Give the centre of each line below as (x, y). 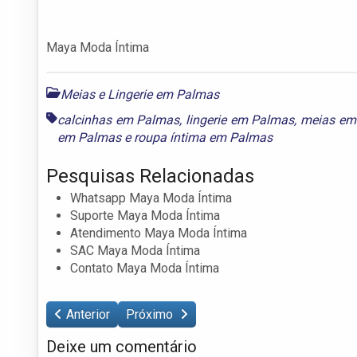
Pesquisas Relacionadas (150, 176)
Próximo (151, 314)
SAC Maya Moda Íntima (135, 250)
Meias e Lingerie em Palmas (140, 94)
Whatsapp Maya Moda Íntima (151, 198)
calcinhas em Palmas (119, 120)
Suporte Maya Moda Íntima (145, 215)
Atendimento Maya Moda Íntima (159, 233)
